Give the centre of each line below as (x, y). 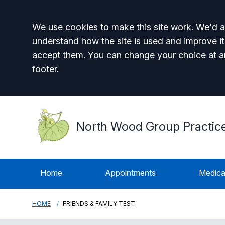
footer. (45, 69)
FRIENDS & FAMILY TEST (99, 204)
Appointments (131, 173)
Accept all (71, 30)
